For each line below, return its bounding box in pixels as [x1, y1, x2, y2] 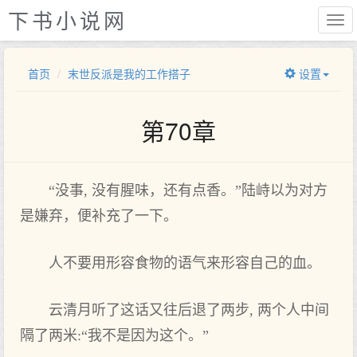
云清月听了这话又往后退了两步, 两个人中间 [49, 302, 329, 318]
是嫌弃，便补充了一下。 [20, 208, 178, 224]
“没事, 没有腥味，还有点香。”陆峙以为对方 [49, 182, 328, 198]
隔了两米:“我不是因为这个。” [20, 328, 209, 343]
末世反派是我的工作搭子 [68, 65, 190, 81]
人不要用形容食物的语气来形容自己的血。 [49, 255, 321, 271]
